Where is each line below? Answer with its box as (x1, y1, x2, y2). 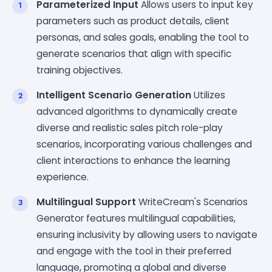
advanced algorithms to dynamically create (36, 104, 237, 118)
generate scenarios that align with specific (36, 47, 231, 60)
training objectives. (36, 63, 123, 76)
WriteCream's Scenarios (136, 195, 248, 208)
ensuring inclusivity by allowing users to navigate (36, 228, 257, 241)
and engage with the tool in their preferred (36, 244, 231, 257)
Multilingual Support (36, 195, 136, 208)
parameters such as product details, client (36, 14, 229, 27)
